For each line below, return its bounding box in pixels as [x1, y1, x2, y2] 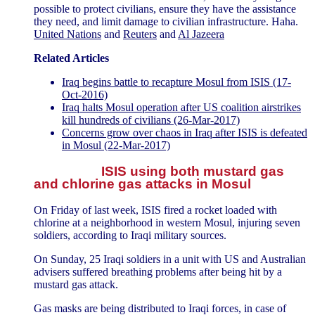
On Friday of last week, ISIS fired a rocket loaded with [34, 203, 277, 216]
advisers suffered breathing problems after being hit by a [34, 265, 282, 278]
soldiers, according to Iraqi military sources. [34, 229, 226, 241]
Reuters [123, 28, 157, 41]
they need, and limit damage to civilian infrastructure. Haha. [34, 15, 298, 28]
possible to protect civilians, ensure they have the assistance [34, 3, 296, 15]
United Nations [34, 28, 101, 41]
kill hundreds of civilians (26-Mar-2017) [62, 114, 240, 127]
